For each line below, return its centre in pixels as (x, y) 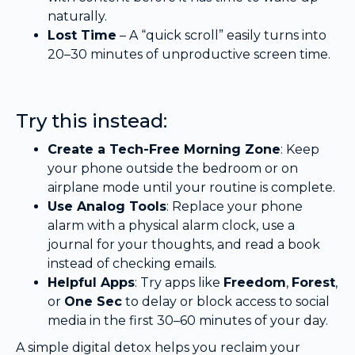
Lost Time (82, 36)
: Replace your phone (235, 207)
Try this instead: (92, 121)
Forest (313, 283)
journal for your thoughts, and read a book (184, 245)
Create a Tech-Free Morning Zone (164, 150)
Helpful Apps (91, 283)
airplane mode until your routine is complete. (191, 188)
